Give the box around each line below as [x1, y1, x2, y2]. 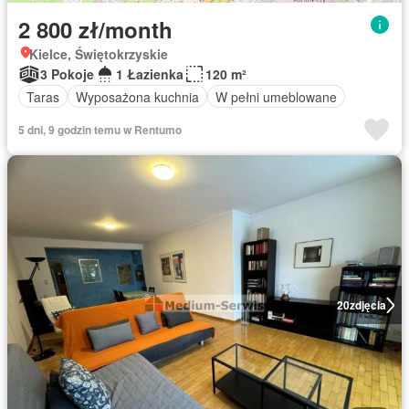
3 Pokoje [40, 65, 94, 83]
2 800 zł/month [18, 14, 173, 45]
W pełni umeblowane [215, 87, 337, 106]
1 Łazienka [116, 65, 184, 83]
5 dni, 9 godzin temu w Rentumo [18, 121, 182, 138]
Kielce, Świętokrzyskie [29, 45, 168, 63]
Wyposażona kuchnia [76, 87, 199, 106]
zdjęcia [349, 297, 386, 313]
